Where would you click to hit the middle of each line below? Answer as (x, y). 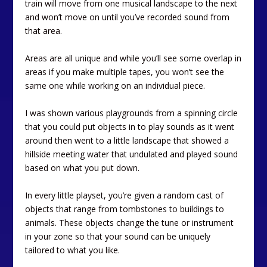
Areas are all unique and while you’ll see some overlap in (133, 58)
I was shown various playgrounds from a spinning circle (132, 113)
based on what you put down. (83, 168)
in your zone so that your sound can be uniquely (118, 237)
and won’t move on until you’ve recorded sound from (128, 17)
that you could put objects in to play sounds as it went (130, 127)
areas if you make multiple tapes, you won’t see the (125, 72)
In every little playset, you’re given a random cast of (125, 195)
